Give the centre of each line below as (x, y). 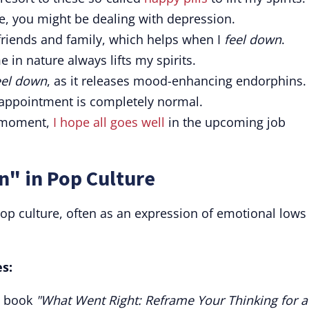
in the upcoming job (225, 122)
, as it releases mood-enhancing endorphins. (177, 81)
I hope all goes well (109, 122)
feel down (253, 39)
